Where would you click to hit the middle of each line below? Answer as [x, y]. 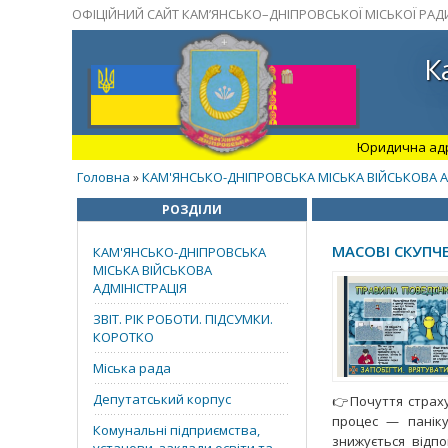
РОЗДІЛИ [192, 209]
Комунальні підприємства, [176, 430]
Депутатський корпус [162, 399]
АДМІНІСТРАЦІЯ [140, 288]
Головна [103, 177]
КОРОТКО [123, 337]
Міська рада [132, 368]
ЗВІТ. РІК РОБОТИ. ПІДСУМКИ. [183, 319]
